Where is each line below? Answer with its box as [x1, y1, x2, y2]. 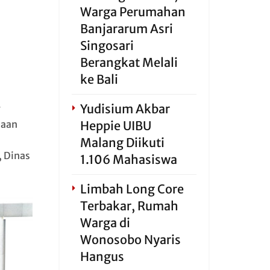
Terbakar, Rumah [80, 198, 178, 213]
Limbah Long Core [80, 181, 184, 196]
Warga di [80, 215, 130, 230]
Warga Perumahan [80, 4, 186, 19]
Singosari [80, 38, 134, 53]
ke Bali [80, 72, 118, 87]
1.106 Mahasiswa [80, 152, 177, 167]
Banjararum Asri [80, 21, 173, 36]
